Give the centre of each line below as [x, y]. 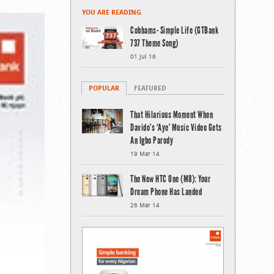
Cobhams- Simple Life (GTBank [174, 30]
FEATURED [150, 88]
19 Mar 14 [145, 154]
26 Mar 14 [145, 205]
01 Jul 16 [143, 57]
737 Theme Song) [154, 43]
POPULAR [104, 88]
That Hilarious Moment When [172, 115]
